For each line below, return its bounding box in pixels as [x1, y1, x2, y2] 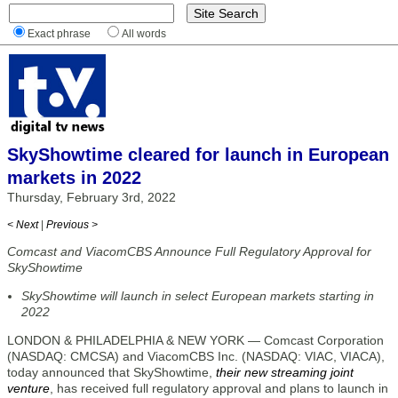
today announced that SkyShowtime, [7, 365, 216, 379]
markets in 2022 [7, 168, 141, 187]
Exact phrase [28, 28, 91, 39]
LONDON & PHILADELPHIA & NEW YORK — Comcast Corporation [7, 333, 384, 347]
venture [7, 381, 50, 395]
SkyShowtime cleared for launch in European [7, 145, 389, 164]
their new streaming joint [216, 365, 354, 379]
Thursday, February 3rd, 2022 [7, 190, 176, 204]
